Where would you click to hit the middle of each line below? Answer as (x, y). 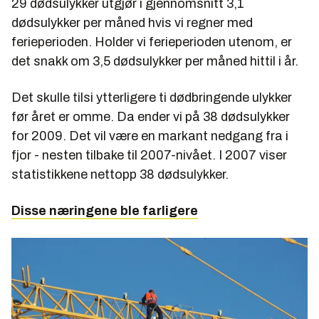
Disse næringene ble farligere (105, 210)
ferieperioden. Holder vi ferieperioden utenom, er (152, 42)
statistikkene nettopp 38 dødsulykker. (120, 174)
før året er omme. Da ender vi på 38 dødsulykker (151, 116)
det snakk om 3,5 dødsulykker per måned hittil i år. (155, 61)
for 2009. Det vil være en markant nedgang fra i (150, 136)
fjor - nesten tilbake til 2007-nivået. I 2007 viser (149, 155)
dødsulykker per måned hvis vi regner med (132, 22)
